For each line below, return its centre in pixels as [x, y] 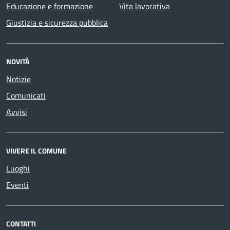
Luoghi [18, 168]
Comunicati [26, 95]
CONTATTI [21, 224]
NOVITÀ [18, 61]
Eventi [17, 185]
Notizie [18, 79]
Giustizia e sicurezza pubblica [57, 23]
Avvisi [17, 112]
